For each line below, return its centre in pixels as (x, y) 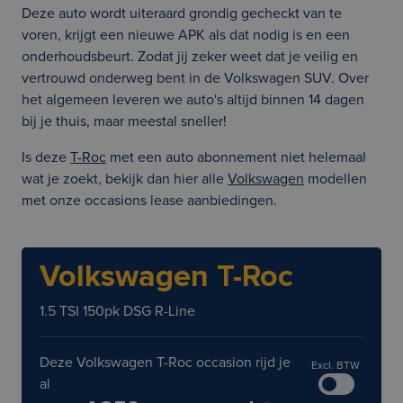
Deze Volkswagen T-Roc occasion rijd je (165, 363)
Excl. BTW (336, 366)
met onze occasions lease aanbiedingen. (149, 201)
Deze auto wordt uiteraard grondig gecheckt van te (182, 13)
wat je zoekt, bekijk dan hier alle (125, 179)
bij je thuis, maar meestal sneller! (124, 121)
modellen (336, 179)
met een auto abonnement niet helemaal (236, 157)
